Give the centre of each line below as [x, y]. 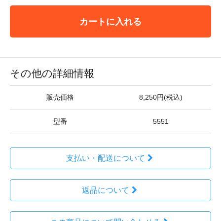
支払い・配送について [105, 158]
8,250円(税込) [161, 97]
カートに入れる [110, 21]
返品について [105, 190]
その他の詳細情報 [52, 73]
